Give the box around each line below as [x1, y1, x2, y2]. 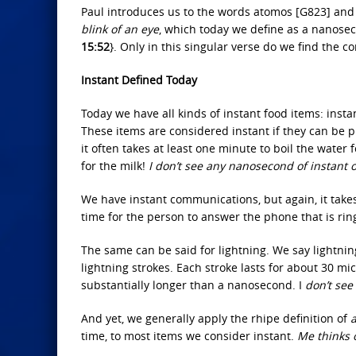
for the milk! [81, 158, 149, 173]
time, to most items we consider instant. [81, 328, 297, 343]
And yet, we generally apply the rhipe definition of [81, 311, 347, 326]
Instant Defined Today [81, 72, 197, 87]
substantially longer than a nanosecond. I [81, 277, 302, 292]
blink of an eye [81, 21, 159, 37]
